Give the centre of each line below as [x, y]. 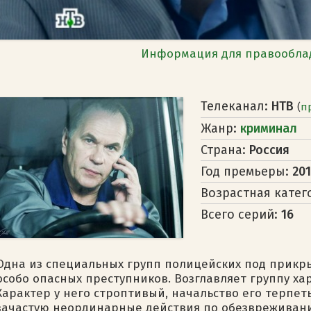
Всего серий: [241, 214]
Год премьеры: [246, 171]
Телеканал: [236, 106]
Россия [269, 150]
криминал [269, 128]
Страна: [225, 150]
